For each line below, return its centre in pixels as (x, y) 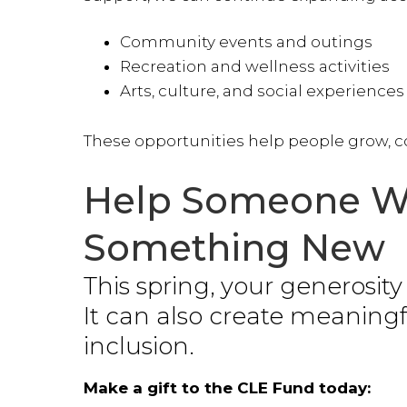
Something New (234, 248)
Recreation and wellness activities (255, 67)
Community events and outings (246, 42)
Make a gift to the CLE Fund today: (227, 388)
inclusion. (139, 347)
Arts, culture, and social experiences (262, 91)
